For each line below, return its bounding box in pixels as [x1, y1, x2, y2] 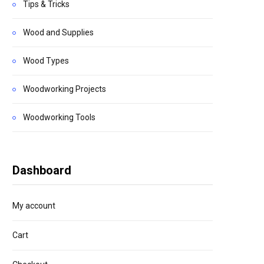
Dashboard [12, 163, 71, 177]
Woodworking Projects [23, 84, 106, 94]
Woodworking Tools [23, 112, 95, 122]
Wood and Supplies [23, 27, 94, 37]
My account [12, 200, 55, 210]
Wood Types [23, 55, 69, 65]
